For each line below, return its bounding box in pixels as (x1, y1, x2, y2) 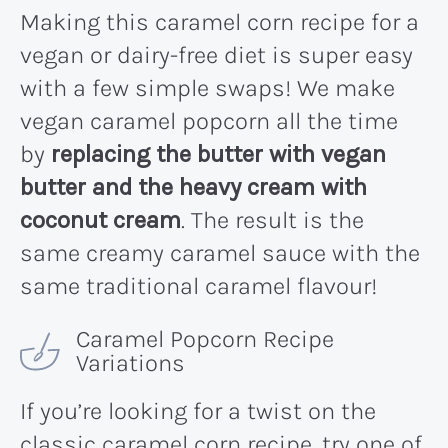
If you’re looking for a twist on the (20, 396, 376, 425)
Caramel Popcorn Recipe (76, 324, 334, 353)
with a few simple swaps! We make (20, 73, 395, 102)
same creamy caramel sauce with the (20, 238, 420, 267)
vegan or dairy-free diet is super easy (20, 40, 413, 69)
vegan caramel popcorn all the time (20, 106, 398, 135)
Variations (76, 348, 185, 377)
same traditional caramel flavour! (20, 271, 377, 300)
